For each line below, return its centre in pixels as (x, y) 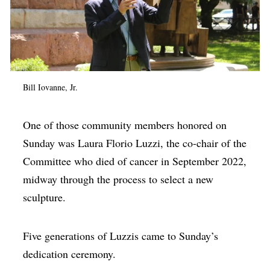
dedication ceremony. (70, 254)
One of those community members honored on (125, 125)
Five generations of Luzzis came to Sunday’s (121, 236)
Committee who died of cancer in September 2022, (135, 161)
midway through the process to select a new (118, 179)
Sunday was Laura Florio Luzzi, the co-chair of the (135, 143)
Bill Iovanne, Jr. (51, 87)
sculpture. (45, 197)
